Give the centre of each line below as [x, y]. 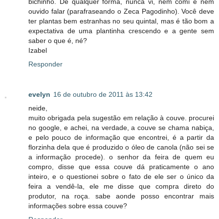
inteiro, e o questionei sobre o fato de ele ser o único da [121, 177]
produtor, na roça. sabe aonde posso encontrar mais [121, 196]
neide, [38, 108]
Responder [45, 64]
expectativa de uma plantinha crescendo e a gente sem [121, 31]
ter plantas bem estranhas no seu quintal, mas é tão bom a [121, 21]
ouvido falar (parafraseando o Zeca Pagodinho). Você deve [121, 11]
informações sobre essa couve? [78, 206]
